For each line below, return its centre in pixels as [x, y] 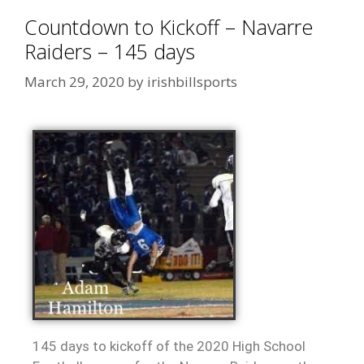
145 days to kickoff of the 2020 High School [169, 346]
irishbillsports [192, 82]
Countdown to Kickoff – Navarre [169, 26]
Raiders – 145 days [110, 51]
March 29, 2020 [74, 82]
